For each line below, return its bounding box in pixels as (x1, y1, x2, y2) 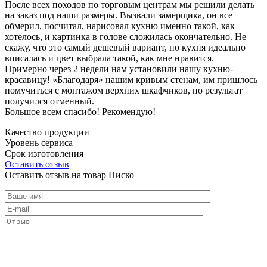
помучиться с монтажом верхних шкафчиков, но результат (5, 85, 243, 95)
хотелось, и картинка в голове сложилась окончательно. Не (5, 31, 246, 42)
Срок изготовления (5, 148, 83, 159)
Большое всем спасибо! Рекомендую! (5, 106, 156, 117)
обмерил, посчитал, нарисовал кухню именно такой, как (5, 20, 235, 31)
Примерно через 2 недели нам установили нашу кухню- (5, 63, 233, 74)
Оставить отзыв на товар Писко (5, 169, 134, 180)
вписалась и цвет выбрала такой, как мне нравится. (5, 52, 214, 63)
